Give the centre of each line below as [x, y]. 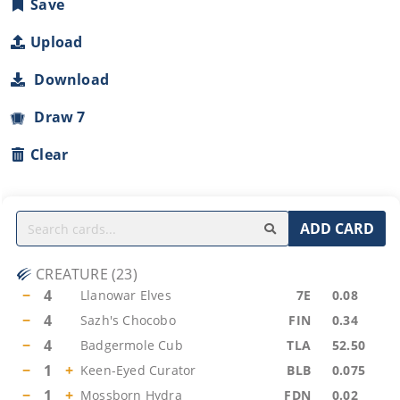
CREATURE [72, 274]
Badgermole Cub [132, 345]
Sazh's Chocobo [128, 320]
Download [68, 79]
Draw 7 [56, 117]
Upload [57, 42]
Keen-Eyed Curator [138, 370]
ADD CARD [337, 229]
